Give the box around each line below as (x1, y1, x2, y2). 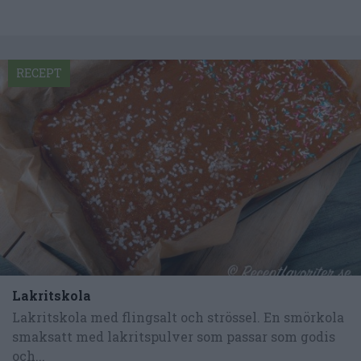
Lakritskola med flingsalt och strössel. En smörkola (12, 309, 344, 326)
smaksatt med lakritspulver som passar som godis (12, 328, 335, 346)
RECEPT (16, 64, 62, 81)
